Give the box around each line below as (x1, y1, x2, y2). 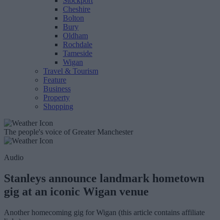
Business (43, 84, 71, 93)
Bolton (63, 14, 84, 22)
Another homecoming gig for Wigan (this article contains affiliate (4, 208, 205, 217)
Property (43, 93, 70, 102)
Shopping (43, 102, 73, 110)
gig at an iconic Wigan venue (4, 185, 149, 198)
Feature (43, 76, 66, 84)
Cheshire (63, 5, 90, 13)
